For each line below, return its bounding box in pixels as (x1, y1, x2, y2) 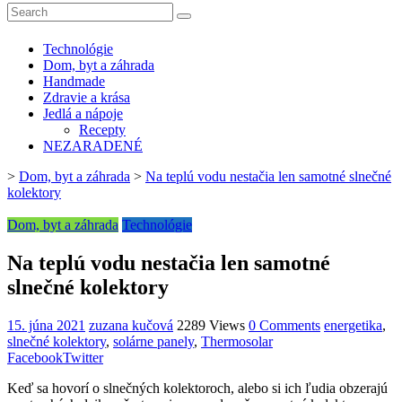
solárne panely (113, 333, 194, 349)
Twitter (63, 349, 103, 365)
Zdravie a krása (43, 89, 130, 105)
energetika (324, 317, 382, 333)
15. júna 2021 (7, 317, 85, 333)
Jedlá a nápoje (43, 105, 123, 121)
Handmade (43, 73, 105, 89)
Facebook (7, 349, 63, 365)
